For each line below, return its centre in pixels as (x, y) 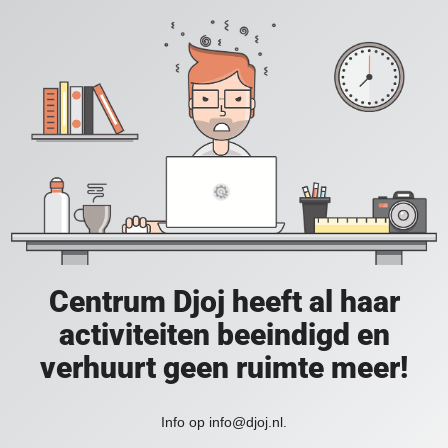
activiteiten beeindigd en (224, 335)
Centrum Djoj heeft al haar (224, 302)
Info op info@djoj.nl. (224, 422)
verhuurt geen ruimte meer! (224, 368)
